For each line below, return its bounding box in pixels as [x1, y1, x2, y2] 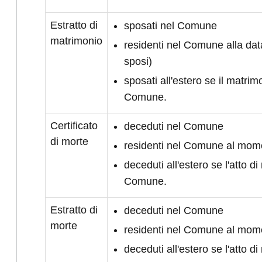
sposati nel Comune [124, 20, 217, 32]
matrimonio [50, 35, 102, 47]
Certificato [50, 120, 98, 132]
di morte [50, 136, 88, 147]
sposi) [124, 56, 152, 67]
